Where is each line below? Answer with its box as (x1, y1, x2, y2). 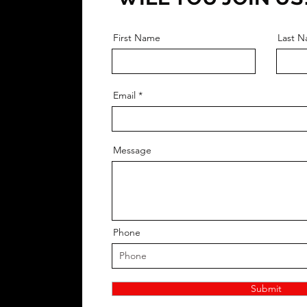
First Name (113, 32, 160, 44)
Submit (250, 282, 282, 295)
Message (113, 144, 151, 156)
